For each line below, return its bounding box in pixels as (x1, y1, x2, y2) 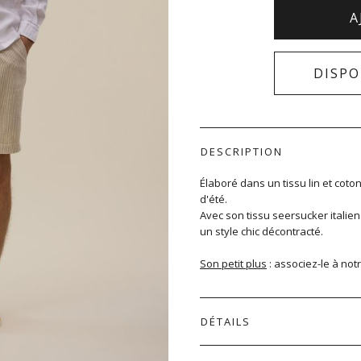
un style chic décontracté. (200, 224, 323, 239)
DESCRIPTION (201, 144, 283, 159)
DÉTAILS (201, 314, 251, 329)
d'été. (200, 192, 227, 206)
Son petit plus (200, 256, 267, 271)
